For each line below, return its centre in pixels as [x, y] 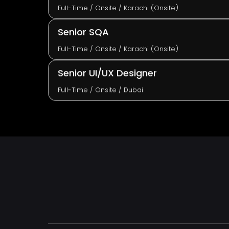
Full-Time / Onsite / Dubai [100, 89]
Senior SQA [83, 32]
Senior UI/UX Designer [107, 73]
